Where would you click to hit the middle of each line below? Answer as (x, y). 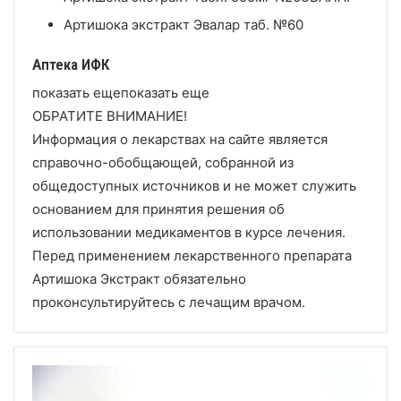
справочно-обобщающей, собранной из (163, 162)
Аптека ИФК (71, 64)
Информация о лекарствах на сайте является (180, 139)
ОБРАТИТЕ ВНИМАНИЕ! (110, 116)
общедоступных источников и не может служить (194, 186)
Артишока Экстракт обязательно (139, 279)
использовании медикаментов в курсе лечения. (189, 232)
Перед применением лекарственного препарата (192, 256)
